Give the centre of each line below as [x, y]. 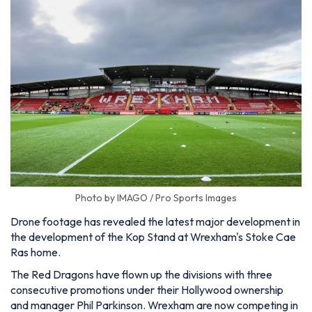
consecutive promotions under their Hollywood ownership [147, 289]
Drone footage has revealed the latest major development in [155, 221]
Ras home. [36, 252]
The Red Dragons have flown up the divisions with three [141, 274]
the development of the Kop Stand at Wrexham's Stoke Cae [153, 236]
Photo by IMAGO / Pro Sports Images [156, 197]
